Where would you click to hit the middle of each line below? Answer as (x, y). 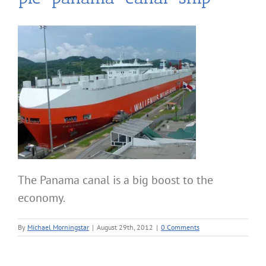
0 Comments (180, 227)
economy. (42, 198)
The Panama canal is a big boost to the (115, 180)
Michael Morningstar (58, 227)
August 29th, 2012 (125, 227)
